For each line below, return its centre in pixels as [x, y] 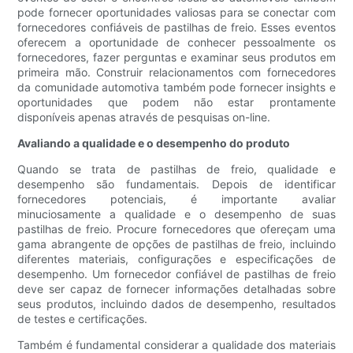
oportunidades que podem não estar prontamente [176, 102]
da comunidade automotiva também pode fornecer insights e [176, 87]
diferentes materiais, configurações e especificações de [176, 259]
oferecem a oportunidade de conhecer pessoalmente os [176, 43]
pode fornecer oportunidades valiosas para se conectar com [176, 13]
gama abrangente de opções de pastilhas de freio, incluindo [176, 244]
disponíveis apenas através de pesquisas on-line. [144, 117]
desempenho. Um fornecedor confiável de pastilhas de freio [176, 274]
